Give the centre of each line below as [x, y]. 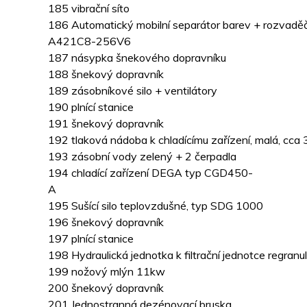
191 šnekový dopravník [106, 124]
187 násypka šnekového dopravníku [137, 58]
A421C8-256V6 [89, 41]
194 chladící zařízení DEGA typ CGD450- [150, 173]
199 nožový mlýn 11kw [107, 272]
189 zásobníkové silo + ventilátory [133, 91]
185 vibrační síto [89, 9]
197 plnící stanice [91, 239]
